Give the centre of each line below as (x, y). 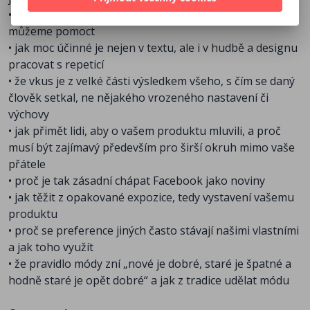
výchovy (29, 114)
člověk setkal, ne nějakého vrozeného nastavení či (138, 97)
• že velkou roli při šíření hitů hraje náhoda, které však (148, 14)
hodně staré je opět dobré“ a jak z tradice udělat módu (149, 280)
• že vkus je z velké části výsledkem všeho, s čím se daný (152, 81)
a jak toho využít (51, 247)
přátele (27, 164)
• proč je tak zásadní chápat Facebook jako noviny (137, 180)
